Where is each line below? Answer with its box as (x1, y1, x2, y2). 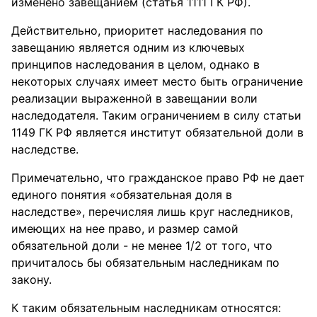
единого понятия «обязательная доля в (11, 188, 232, 202)
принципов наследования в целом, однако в (11, 57, 260, 71)
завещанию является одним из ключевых (11, 40, 245, 54)
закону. (11, 272, 52, 287)
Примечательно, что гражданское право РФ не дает (11, 171, 305, 185)
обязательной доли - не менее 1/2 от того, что (11, 238, 272, 253)
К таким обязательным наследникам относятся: (11, 301, 281, 315)
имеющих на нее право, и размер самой (11, 221, 238, 236)
